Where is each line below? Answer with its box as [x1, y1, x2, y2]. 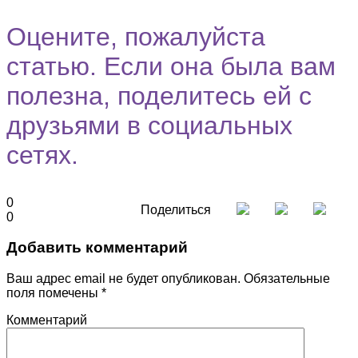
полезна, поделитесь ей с [6, 81, 312, 110]
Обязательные [241, 272, 330, 286]
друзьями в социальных [6, 110, 292, 140]
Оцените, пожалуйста [6, 22, 265, 51]
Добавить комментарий [6, 239, 188, 257]
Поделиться [141, 202, 211, 217]
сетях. [6, 140, 78, 169]
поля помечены [6, 286, 101, 300]
